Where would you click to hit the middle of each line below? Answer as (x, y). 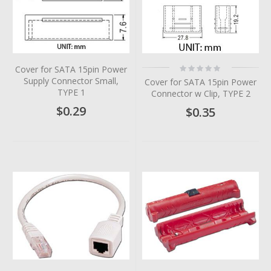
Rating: (191, 67)
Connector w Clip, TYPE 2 (201, 93)
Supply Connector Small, (71, 80)
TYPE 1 (71, 92)
